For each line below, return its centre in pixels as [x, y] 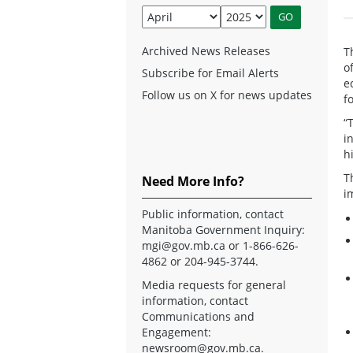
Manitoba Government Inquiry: [223, 229]
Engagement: [176, 332]
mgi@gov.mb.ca [184, 245]
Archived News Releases [206, 50]
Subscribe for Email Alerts [210, 72]
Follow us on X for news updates [227, 95]
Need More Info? [193, 181]
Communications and [198, 316]
